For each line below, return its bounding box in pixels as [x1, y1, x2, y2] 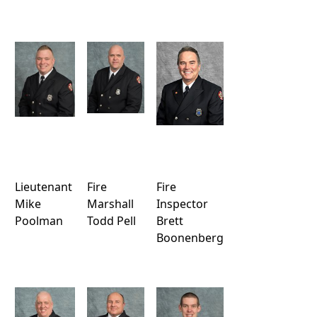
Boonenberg [156, 230, 224, 246]
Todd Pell [87, 213, 136, 229]
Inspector [156, 196, 208, 212]
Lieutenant [15, 179, 72, 195]
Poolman [15, 213, 63, 229]
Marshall [87, 196, 134, 212]
